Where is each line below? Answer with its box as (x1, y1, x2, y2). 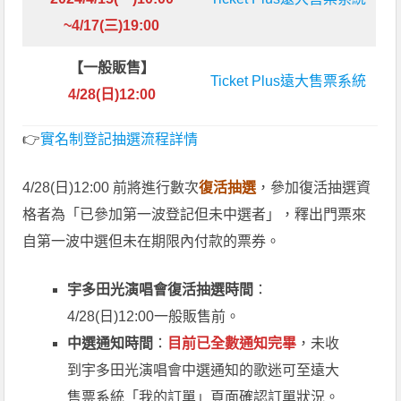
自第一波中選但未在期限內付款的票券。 (22, 233, 281, 249)
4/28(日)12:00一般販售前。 (67, 308, 241, 324)
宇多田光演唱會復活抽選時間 (67, 281, 254, 297)
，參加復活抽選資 (256, 179, 371, 195)
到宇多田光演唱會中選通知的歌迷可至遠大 (67, 362, 340, 378)
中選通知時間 (67, 335, 154, 351)
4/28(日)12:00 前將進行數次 (22, 179, 200, 195)
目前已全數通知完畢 (167, 335, 297, 351)
